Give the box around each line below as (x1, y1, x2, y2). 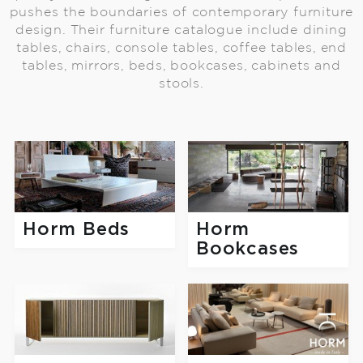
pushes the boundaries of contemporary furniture (9, 6, 354, 19)
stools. (159, 77, 204, 90)
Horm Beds (23, 221, 130, 239)
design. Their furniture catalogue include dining (15, 23, 348, 36)
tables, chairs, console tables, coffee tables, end (16, 41, 347, 54)
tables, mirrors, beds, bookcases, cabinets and (22, 59, 341, 72)
